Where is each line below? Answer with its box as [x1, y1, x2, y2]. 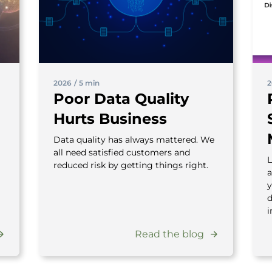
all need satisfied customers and [53, 146, 190, 158]
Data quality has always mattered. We [53, 134, 214, 145]
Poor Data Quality [53, 89, 189, 107]
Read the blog [135, 228, 204, 240]
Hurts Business [53, 109, 167, 127]
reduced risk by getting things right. [53, 159, 208, 171]
